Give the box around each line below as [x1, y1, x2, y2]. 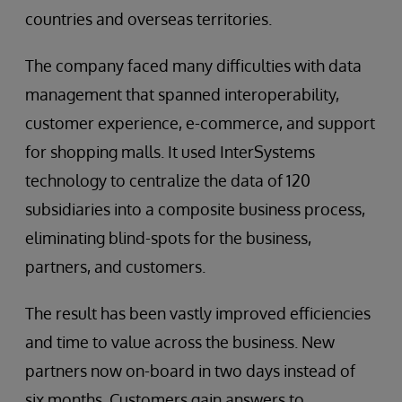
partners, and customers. [25, 257, 205, 277]
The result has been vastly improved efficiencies [25, 303, 371, 324]
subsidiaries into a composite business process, [25, 199, 365, 220]
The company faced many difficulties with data [25, 56, 362, 76]
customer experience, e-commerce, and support [25, 113, 375, 134]
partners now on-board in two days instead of [25, 361, 355, 381]
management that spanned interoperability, [25, 84, 339, 105]
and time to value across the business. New [25, 332, 335, 353]
